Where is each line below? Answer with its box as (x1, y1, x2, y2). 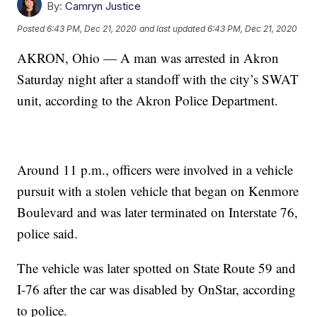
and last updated (139, 23, 206, 34)
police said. (17, 224, 79, 243)
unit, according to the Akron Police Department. (17, 91, 279, 110)
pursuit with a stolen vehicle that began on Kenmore (17, 182, 299, 200)
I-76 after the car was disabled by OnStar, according (17, 280, 296, 299)
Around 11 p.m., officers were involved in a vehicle (17, 161, 294, 179)
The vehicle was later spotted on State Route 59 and (17, 259, 296, 277)
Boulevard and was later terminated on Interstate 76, (17, 203, 299, 221)
